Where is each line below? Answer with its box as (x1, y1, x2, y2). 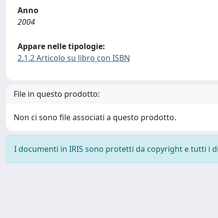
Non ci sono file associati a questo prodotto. (14, 112, 176, 123)
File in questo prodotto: (14, 89, 100, 99)
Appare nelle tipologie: (18, 41, 105, 52)
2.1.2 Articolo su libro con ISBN (18, 53, 130, 63)
